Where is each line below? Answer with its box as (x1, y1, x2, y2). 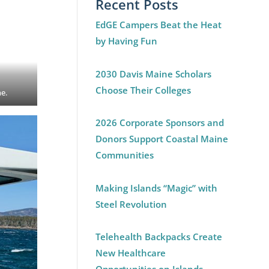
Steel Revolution (95, 198, 168, 210)
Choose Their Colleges (95, 83, 192, 96)
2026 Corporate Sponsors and (95, 116, 225, 129)
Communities (95, 149, 154, 162)
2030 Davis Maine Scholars (95, 67, 212, 80)
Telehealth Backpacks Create (95, 231, 223, 243)
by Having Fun (95, 35, 158, 47)
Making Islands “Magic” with (95, 181, 218, 194)
